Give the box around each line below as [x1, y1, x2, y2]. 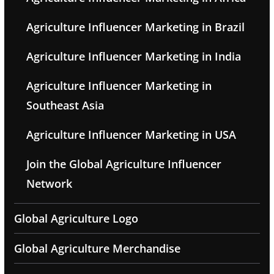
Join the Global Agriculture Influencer [26, 157, 221, 172]
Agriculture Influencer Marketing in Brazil [26, 20, 245, 35]
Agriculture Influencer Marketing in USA [26, 127, 236, 143]
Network [26, 176, 72, 191]
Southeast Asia [26, 98, 104, 113]
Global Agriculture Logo [13, 211, 138, 226]
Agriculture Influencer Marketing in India [26, 49, 241, 64]
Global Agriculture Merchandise [13, 241, 180, 256]
